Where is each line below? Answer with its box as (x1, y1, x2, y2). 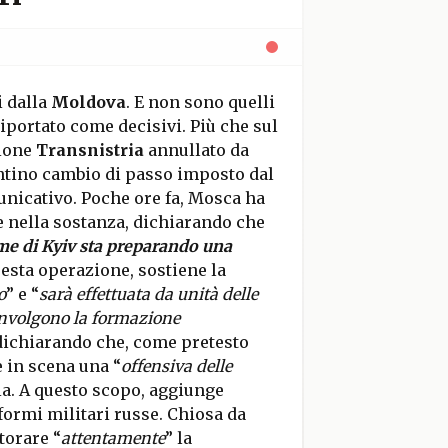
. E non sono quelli (125, 92, 275, 112)
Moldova (50, 92, 126, 112)
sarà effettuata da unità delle (38, 284, 258, 304)
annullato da (143, 140, 249, 160)
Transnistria (35, 140, 144, 160)
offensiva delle (120, 356, 232, 376)
